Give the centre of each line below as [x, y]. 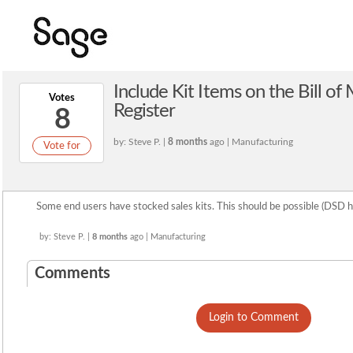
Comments [72, 273]
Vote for [61, 145]
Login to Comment [254, 318]
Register [145, 111]
